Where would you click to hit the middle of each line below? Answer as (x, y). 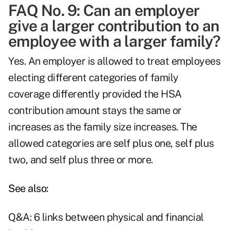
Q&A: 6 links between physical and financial (106, 217)
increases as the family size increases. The (103, 127)
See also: (28, 189)
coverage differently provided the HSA (95, 94)
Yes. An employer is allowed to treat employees (114, 61)
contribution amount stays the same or (95, 111)
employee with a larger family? (114, 41)
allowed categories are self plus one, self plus (111, 143)
